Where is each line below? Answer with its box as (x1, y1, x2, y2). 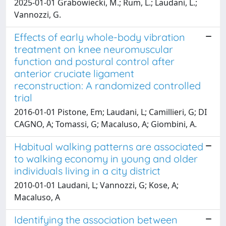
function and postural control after (14, 54, 175, 68)
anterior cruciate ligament (14, 67, 134, 80)
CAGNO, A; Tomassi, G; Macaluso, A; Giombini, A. (14, 118, 197, 130)
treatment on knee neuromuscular (14, 42, 173, 55)
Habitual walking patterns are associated (14, 140, 203, 153)
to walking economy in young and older (14, 152, 198, 165)
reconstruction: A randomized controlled (14, 79, 201, 92)
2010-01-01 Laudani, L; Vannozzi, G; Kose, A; (14, 179, 179, 191)
